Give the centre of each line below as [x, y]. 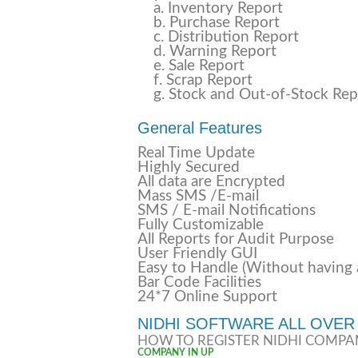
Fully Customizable [201, 225]
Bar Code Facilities [199, 282]
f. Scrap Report [203, 80]
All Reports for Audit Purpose [236, 239]
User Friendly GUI [197, 254]
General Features [200, 128]
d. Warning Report [215, 52]
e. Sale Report [199, 66]
